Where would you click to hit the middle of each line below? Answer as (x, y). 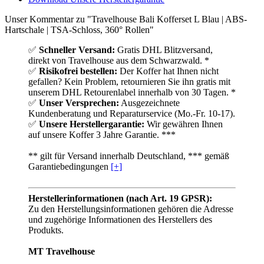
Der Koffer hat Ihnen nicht (168, 71)
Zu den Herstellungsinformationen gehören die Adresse (131, 209)
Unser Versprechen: (79, 103)
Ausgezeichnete (149, 103)
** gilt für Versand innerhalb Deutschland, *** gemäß (129, 156)
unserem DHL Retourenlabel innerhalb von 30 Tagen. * (132, 93)
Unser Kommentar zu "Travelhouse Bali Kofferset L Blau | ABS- (126, 19)
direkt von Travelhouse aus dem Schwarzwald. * (119, 61)
